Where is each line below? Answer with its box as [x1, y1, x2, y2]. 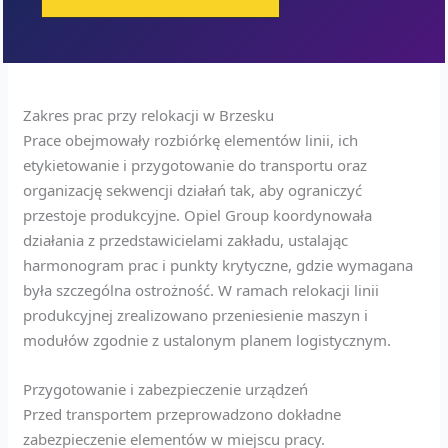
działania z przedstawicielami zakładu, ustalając [23, 229, 349, 250]
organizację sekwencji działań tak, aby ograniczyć [23, 179, 363, 200]
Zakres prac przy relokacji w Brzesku [23, 104, 275, 125]
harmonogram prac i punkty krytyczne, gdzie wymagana [23, 254, 414, 275]
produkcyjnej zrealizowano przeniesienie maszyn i [23, 304, 369, 325]
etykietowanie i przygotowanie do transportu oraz [23, 154, 368, 175]
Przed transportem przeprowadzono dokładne [23, 403, 342, 424]
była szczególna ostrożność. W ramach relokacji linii [23, 279, 380, 300]
